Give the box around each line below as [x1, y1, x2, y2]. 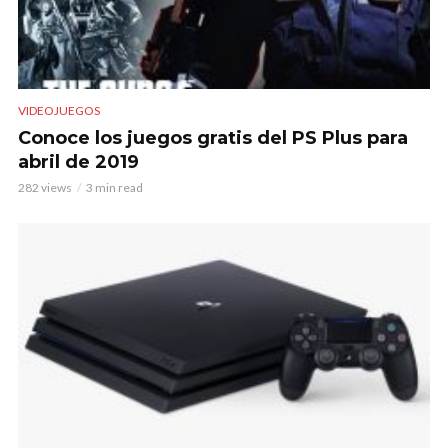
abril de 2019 [18, 151, 139, 174]
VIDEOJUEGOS [18, 103, 100, 119]
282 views [18, 180, 72, 196]
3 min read [86, 180, 143, 196]
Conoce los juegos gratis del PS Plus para [18, 127, 408, 150]
